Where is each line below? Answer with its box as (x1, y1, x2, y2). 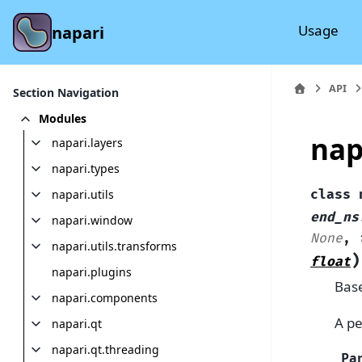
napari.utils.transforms (51, 238, 177, 254)
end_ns (310, 209, 359, 226)
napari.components (51, 290, 158, 305)
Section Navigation (13, 85, 119, 100)
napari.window (51, 213, 133, 228)
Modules (39, 111, 86, 126)
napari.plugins (51, 264, 132, 280)
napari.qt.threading (51, 342, 159, 357)
